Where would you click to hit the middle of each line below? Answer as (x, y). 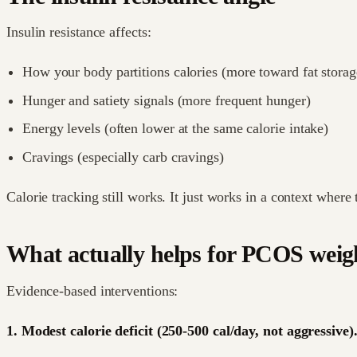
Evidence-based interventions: (92, 290)
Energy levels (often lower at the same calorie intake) (176, 129)
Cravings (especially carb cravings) (123, 157)
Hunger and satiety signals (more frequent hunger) (167, 100)
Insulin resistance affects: (79, 32)
